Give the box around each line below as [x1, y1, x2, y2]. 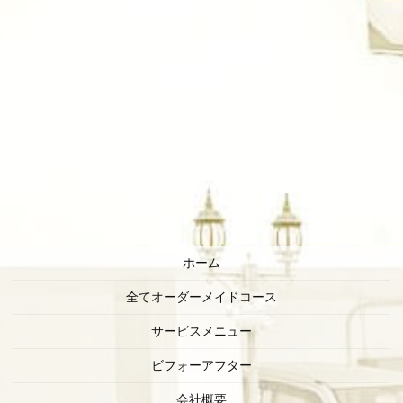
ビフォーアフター [151, 358, 252, 372]
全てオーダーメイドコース [126, 290, 277, 304]
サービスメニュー [151, 324, 252, 338]
